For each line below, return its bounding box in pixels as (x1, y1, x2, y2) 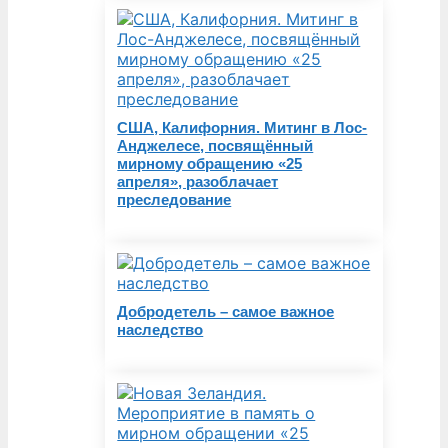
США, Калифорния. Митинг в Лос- (117, 118, 368, 136)
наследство (117, 320, 204, 338)
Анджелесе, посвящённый (117, 136, 314, 154)
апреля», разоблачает (117, 172, 279, 190)
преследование (117, 190, 232, 208)
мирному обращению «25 (117, 154, 303, 172)
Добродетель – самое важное (117, 302, 335, 320)
